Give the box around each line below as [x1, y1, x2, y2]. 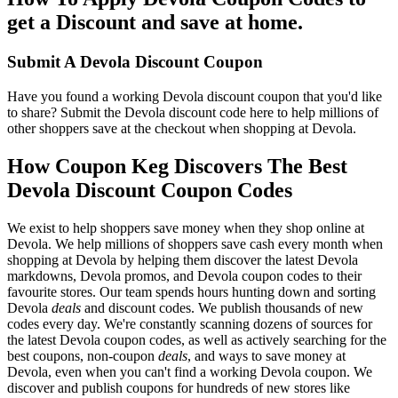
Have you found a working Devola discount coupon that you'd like [7, 88, 382, 104]
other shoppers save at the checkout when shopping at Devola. [7, 120, 356, 136]
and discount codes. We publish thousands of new [81, 299, 363, 315]
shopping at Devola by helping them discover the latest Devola [7, 251, 358, 267]
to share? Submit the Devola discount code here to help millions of [7, 104, 378, 120]
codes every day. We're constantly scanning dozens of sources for [7, 315, 372, 331]
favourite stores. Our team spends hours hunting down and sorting [7, 283, 376, 299]
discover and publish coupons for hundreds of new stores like [7, 379, 350, 395]
